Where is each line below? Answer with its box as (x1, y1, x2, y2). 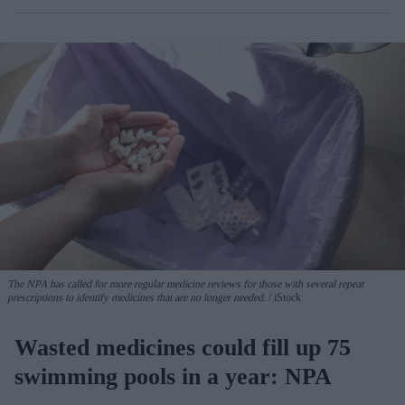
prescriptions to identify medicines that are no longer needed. (7, 291, 266, 305)
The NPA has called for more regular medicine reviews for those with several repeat (7, 278, 363, 291)
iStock (271, 291, 301, 305)
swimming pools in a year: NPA (14, 363, 332, 391)
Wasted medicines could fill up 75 (14, 334, 351, 362)
